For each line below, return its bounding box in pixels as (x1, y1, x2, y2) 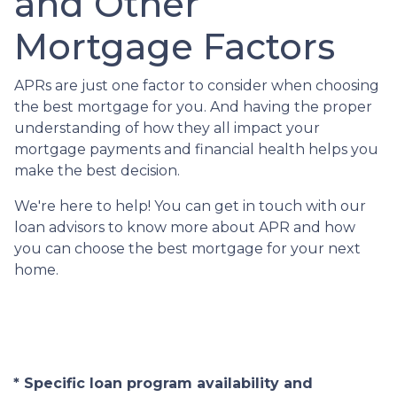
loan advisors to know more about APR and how (14, 218, 355, 236)
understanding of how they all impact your (14, 119, 320, 136)
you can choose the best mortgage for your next (14, 239, 361, 257)
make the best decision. (14, 161, 180, 179)
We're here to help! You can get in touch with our (14, 197, 366, 214)
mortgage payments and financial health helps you (14, 140, 378, 158)
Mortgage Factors (14, 24, 335, 68)
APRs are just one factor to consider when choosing (14, 76, 379, 94)
